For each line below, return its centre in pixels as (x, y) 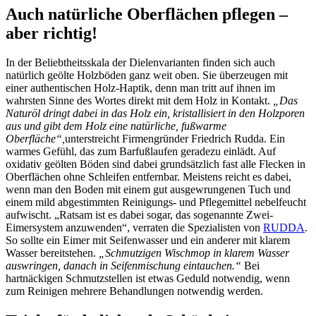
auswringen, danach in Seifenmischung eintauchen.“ (123, 266)
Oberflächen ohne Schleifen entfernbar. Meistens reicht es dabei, (148, 177)
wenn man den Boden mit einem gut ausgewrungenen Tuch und (148, 190)
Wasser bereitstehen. (52, 253)
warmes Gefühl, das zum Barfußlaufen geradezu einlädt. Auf (141, 152)
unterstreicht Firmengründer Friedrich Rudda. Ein (175, 139)
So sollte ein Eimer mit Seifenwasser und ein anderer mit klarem (148, 241)
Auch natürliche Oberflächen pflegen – (147, 14)
